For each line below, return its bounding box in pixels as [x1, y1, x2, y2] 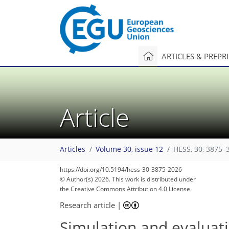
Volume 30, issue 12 [96, 145, 163, 154]
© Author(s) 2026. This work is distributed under [60, 175, 196, 184]
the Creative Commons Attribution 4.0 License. [60, 185, 192, 193]
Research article [60, 199, 115, 210]
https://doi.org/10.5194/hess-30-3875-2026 [60, 165, 182, 174]
